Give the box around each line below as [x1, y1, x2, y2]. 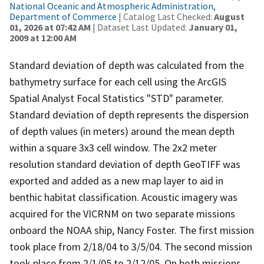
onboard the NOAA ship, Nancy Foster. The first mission [9, 223, 254, 237]
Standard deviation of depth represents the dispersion [9, 107, 249, 121]
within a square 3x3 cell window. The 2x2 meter [9, 140, 217, 154]
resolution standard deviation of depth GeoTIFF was [9, 157, 240, 171]
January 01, [189, 21, 237, 33]
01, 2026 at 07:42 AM [9, 21, 91, 33]
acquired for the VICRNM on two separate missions [9, 206, 235, 220]
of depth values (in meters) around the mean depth [9, 124, 235, 138]
